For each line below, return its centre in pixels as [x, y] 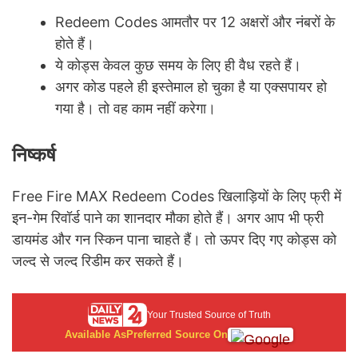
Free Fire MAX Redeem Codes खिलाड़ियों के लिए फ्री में [177, 197]
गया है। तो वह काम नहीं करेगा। [135, 109]
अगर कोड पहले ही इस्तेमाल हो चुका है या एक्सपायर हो [191, 87]
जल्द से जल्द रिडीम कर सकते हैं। [98, 261]
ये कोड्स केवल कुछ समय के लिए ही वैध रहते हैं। [178, 66]
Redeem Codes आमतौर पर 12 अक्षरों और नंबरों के [195, 22]
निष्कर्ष [34, 155]
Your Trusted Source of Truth [209, 315]
